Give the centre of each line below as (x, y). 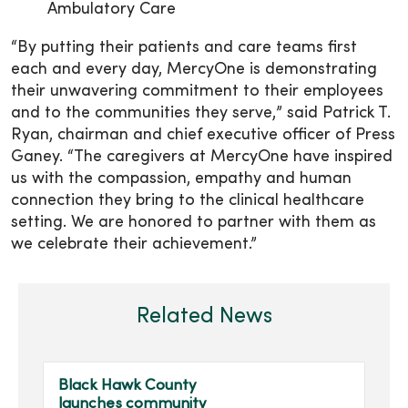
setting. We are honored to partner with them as (194, 223)
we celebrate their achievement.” (134, 245)
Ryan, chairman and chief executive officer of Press (203, 136)
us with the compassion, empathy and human (181, 179)
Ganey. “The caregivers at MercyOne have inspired (202, 158)
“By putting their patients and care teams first (184, 48)
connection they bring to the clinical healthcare (188, 201)
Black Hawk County (127, 387)
